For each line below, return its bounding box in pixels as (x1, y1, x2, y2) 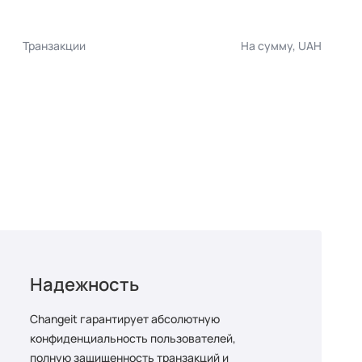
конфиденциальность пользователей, (29, 330, 236, 346)
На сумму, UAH (241, 38, 322, 53)
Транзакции (23, 38, 86, 53)
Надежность (29, 272, 139, 297)
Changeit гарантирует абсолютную (29, 311, 220, 326)
